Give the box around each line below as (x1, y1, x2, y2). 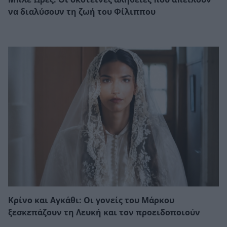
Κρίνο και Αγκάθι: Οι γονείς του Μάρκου (8, 195, 174, 205)
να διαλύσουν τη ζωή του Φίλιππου (8, 7, 156, 17)
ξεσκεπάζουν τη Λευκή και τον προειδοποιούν (8, 207, 200, 217)
